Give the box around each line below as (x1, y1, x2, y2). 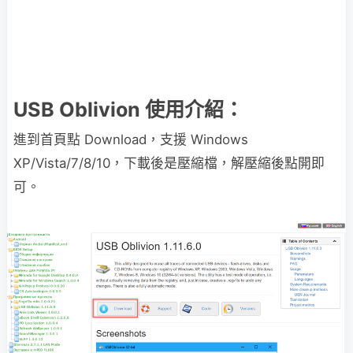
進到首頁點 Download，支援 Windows (13, 132, 248, 147)
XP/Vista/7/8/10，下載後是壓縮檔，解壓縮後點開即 (13, 155, 325, 171)
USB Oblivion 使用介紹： (13, 98, 243, 121)
